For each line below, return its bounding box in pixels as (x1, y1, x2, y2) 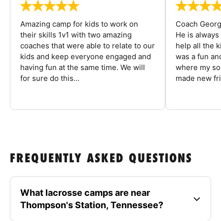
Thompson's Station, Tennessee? (20, 200, 163, 211)
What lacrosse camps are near (20, 187, 150, 198)
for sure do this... (20, 74, 79, 83)
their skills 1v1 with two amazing (20, 30, 132, 40)
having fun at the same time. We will (20, 63, 145, 73)
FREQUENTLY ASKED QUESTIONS (10, 152, 192, 166)
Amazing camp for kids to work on (20, 19, 138, 29)
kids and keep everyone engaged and (20, 52, 151, 62)
